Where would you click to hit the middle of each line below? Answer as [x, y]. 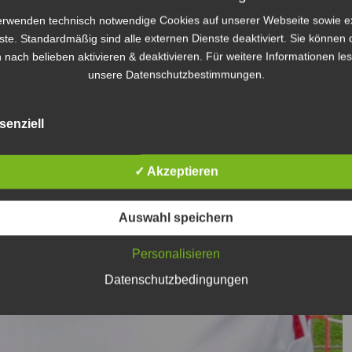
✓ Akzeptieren [176, 171]
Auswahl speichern [176, 217]
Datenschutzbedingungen [176, 279]
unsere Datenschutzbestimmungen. [176, 74]
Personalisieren [176, 253]
